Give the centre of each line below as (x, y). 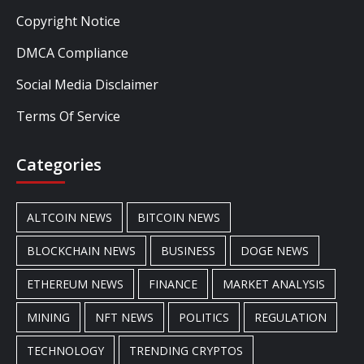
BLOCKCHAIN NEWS (81, 250)
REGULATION (290, 317)
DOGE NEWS (275, 250)
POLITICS (204, 317)
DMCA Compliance (72, 52)
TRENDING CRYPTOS (186, 350)
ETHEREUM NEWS (75, 284)
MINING (48, 317)
